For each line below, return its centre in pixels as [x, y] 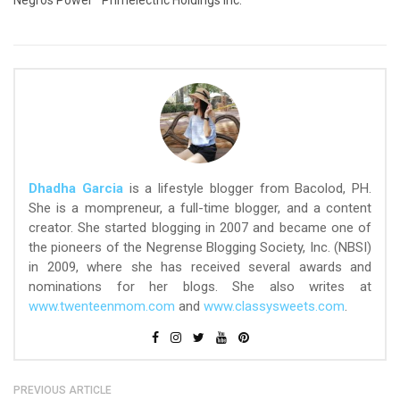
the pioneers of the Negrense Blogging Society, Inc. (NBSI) [200, 248]
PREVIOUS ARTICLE [62, 391]
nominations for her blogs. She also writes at [200, 287]
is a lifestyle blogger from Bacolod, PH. [247, 189]
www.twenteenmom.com [102, 307]
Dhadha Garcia [76, 189]
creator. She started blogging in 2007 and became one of [200, 228]
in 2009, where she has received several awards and [200, 267]
